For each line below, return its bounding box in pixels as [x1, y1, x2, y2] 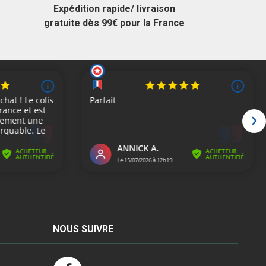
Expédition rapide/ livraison [53, 2, 176, 14]
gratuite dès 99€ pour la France [44, 17, 185, 28]
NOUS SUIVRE [52, 223, 113, 235]
